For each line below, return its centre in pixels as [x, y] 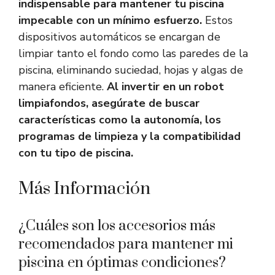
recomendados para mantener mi [126, 245]
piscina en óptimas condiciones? [122, 263]
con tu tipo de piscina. [76, 153]
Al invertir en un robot [165, 87]
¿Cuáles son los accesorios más [117, 226]
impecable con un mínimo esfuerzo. [110, 21]
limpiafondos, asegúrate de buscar [109, 103]
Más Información [84, 189]
